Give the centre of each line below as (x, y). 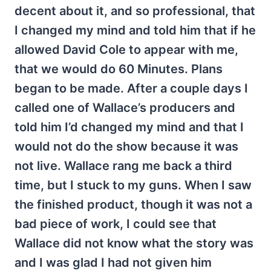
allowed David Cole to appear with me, (126, 50)
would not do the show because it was (126, 146)
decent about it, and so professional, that (135, 11)
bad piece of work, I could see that (116, 224)
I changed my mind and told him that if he (135, 30)
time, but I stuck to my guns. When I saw (133, 185)
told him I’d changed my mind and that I (129, 127)
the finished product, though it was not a (133, 204)
